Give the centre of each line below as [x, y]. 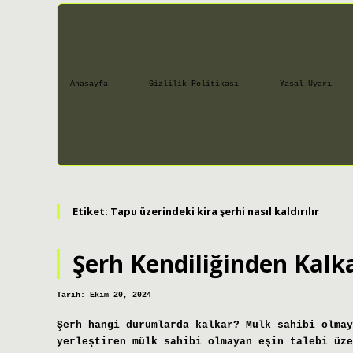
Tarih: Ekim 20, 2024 [104, 295]
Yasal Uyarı [306, 84]
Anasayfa [89, 84]
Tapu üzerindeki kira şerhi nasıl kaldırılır [215, 211]
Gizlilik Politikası [194, 84]
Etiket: [91, 211]
